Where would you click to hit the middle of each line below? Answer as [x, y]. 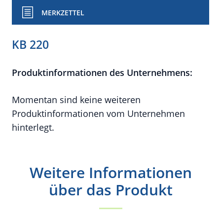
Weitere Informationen [110, 172]
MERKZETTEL [63, 13]
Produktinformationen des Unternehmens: [102, 73]
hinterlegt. [33, 127]
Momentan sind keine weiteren [76, 100]
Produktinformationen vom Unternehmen [98, 113]
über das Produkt [110, 190]
